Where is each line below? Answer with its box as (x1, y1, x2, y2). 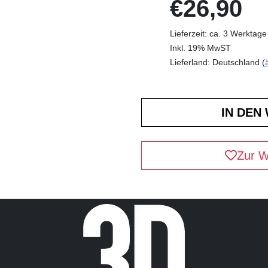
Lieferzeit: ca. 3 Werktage (170, 28, 267, 38)
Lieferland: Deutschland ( (170, 57, 265, 67)
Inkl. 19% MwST (170, 42, 231, 53)
